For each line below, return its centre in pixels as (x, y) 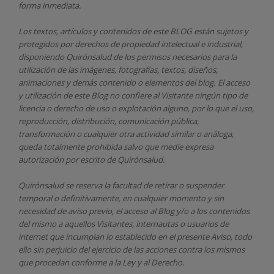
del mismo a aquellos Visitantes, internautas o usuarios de (124, 224)
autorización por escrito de (68, 159)
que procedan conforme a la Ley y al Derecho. (102, 262)
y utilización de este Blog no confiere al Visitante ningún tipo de (133, 95)
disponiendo (42, 57)
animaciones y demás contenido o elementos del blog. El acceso (134, 82)
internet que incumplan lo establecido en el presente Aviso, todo (135, 236)
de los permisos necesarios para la (175, 57)
